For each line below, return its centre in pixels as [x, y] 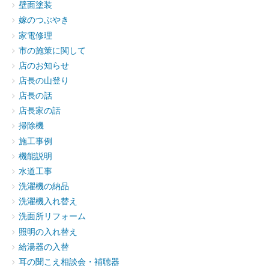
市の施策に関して [52, 50]
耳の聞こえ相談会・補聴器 [69, 262]
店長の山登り [44, 81]
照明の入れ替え [48, 232]
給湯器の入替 [44, 247]
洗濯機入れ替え [48, 202]
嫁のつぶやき [44, 20]
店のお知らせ [44, 65]
